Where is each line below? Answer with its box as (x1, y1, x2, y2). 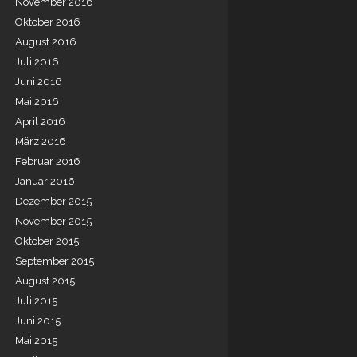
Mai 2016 (15, 96, 59, 108)
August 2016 (15, 36, 76, 48)
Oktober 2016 (15, 16, 80, 28)
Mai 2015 (15, 335, 57, 347)
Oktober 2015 (15, 235, 79, 247)
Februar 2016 (15, 155, 80, 167)
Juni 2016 (15, 76, 62, 88)
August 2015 (15, 275, 75, 287)
